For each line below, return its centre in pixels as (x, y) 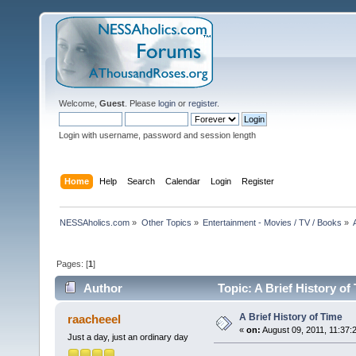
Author (103, 288)
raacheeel (95, 319)
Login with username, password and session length (157, 135)
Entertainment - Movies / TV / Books (272, 222)
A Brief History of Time (290, 317)
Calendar (183, 181)
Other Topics (166, 222)
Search (141, 181)
